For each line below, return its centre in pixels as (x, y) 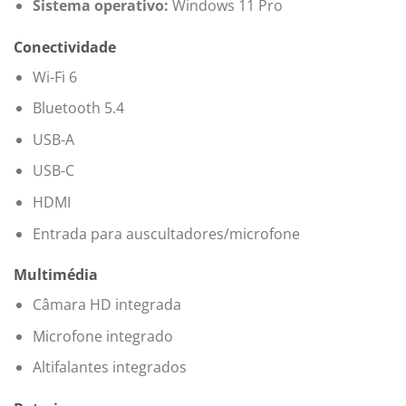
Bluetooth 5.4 (78, 108)
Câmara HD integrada (106, 305)
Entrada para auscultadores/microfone (166, 233)
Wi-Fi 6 (54, 77)
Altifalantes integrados (109, 367)
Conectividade (65, 47)
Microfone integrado (102, 336)
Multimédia (56, 275)
